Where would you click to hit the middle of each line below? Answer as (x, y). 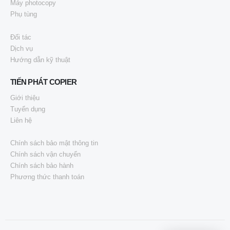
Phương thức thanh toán (47, 177)
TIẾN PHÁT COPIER (43, 82)
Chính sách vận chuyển (45, 155)
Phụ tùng (24, 14)
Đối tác (21, 37)
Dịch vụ (22, 48)
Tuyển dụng (28, 109)
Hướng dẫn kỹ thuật (40, 60)
